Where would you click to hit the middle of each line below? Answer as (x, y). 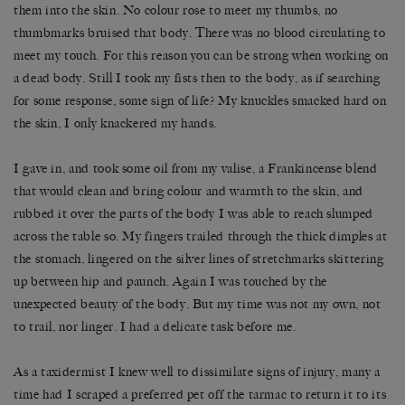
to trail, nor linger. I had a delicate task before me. (155, 326)
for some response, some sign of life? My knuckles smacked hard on (200, 100)
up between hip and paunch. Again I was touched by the (170, 281)
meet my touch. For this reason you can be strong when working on (201, 55)
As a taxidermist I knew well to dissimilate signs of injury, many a (197, 372)
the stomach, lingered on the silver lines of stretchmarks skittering (199, 259)
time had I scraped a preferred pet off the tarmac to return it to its (200, 394)
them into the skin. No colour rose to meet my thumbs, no (176, 10)
